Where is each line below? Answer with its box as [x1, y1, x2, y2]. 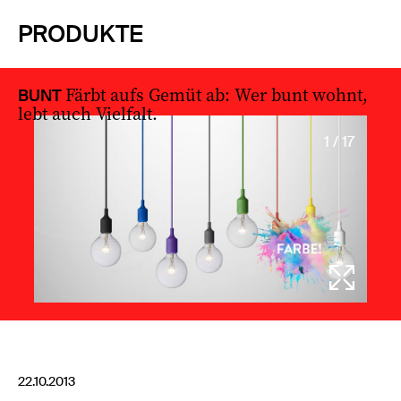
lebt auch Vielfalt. [18, 101, 158, 124]
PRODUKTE [18, 19, 143, 49]
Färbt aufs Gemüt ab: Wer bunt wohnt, [65, 82, 368, 106]
